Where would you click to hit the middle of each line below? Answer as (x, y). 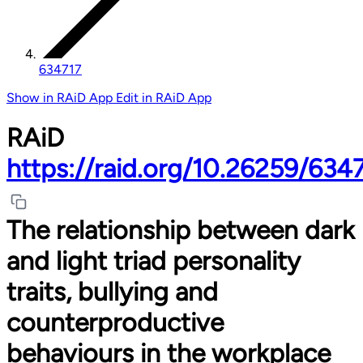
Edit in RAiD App (164, 97)
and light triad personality (154, 261)
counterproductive (115, 323)
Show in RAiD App (61, 97)
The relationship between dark (181, 231)
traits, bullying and (112, 292)
